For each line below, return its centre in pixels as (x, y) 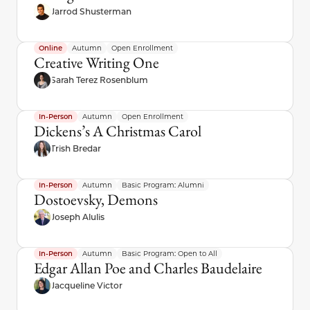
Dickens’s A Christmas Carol (118, 131)
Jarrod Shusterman (91, 12)
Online (51, 48)
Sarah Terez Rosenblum (99, 80)
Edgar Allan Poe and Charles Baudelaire (148, 268)
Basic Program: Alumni (163, 185)
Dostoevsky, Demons (96, 200)
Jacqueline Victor (86, 286)
